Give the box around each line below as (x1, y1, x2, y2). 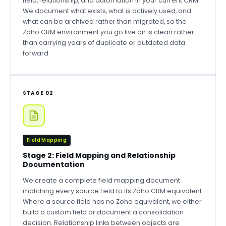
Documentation (23, 159, 85, 169)
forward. (23, 49, 50, 58)
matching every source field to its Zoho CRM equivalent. (23, 187, 203, 195)
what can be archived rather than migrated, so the (23, 17, 187, 26)
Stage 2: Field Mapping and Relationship (23, 150, 176, 160)
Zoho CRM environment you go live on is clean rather (23, 28, 194, 36)
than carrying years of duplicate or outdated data (23, 38, 185, 47)
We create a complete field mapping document (23, 176, 180, 185)
